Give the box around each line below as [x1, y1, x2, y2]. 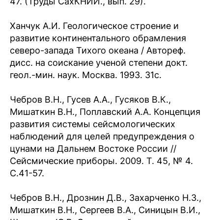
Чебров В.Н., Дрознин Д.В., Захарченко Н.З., [10, 192, 201, 203]
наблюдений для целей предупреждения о [10, 131, 194, 141]
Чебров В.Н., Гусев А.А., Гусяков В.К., [10, 94, 171, 105]
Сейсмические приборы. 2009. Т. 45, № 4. [10, 156, 193, 166]
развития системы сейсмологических [10, 119, 175, 129]
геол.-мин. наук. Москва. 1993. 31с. [10, 70, 162, 80]
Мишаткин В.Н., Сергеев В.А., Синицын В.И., [10, 205, 200, 215]
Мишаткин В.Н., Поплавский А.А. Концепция [10, 107, 200, 117]
